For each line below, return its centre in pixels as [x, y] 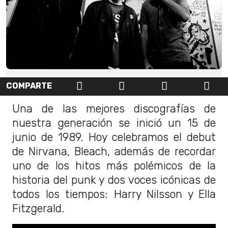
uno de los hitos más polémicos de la [114, 166]
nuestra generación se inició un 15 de [114, 123]
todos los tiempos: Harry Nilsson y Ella [114, 194]
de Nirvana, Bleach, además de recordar [114, 152]
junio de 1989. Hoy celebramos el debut [114, 137]
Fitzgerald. [38, 209]
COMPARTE [29, 86]
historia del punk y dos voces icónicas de [114, 180]
